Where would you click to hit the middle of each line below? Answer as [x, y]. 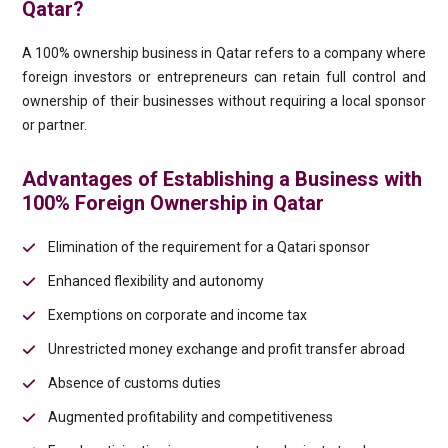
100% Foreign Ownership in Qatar [173, 203]
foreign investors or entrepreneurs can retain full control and [224, 77]
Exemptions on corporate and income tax [178, 315]
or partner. [55, 125]
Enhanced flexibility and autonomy [156, 281]
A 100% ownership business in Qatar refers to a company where [224, 53]
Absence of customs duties [135, 383]
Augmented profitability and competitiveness [191, 417]
